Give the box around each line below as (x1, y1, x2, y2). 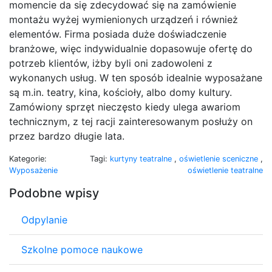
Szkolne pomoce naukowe (21, 243, 143, 256)
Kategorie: (9, 154, 47, 163)
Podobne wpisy (9, 185, 99, 200)
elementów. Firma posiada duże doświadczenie (9, 27, 226, 40)
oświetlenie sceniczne (179, 154, 260, 163)
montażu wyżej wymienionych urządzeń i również (9, 13, 238, 25)
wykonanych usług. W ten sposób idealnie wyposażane (9, 71, 262, 84)
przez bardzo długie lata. (9, 129, 124, 142)
